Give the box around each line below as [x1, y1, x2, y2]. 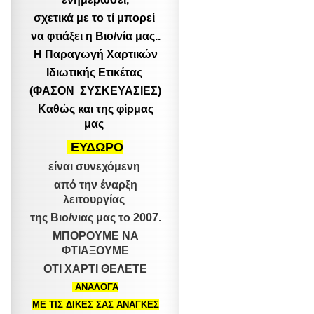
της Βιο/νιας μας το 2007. [29, 212, 161, 224]
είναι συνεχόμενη [48, 161, 143, 172]
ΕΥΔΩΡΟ [67, 140, 123, 154]
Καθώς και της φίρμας [37, 103, 153, 115]
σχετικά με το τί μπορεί [33, 12, 158, 24]
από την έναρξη [53, 179, 137, 191]
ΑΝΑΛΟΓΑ [72, 282, 118, 292]
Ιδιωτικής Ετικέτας [46, 67, 145, 78]
